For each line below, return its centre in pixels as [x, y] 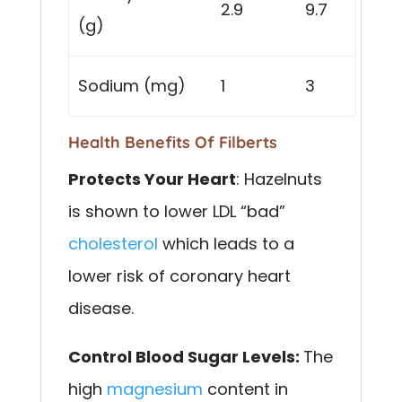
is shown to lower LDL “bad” [176, 211]
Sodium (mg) [132, 85]
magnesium [154, 389]
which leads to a [226, 243]
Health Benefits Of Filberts [172, 142]
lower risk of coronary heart [179, 275]
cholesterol [113, 243]
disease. [100, 308]
